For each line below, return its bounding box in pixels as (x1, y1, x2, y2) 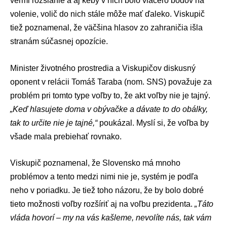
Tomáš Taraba (71, 77, 122, 86)
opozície (75, 37, 106, 46)
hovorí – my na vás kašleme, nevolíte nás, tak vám (30, 213, 211, 222)
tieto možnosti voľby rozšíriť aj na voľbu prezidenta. (10, 200, 195, 209)
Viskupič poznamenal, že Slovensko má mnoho (10, 159, 180, 168)
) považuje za (164, 77, 212, 86)
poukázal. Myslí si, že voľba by (97, 118, 209, 127)
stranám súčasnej (10, 37, 75, 46)
